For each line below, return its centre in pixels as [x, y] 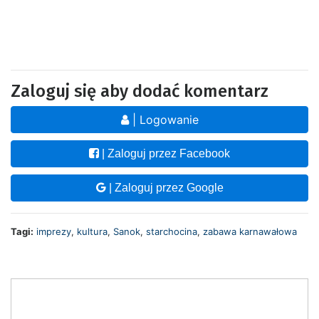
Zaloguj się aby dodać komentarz [140, 91]
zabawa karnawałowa [250, 232]
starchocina [172, 232]
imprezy [54, 232]
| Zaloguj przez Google [164, 188]
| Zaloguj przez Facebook [164, 154]
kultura [92, 232]
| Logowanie [163, 120]
